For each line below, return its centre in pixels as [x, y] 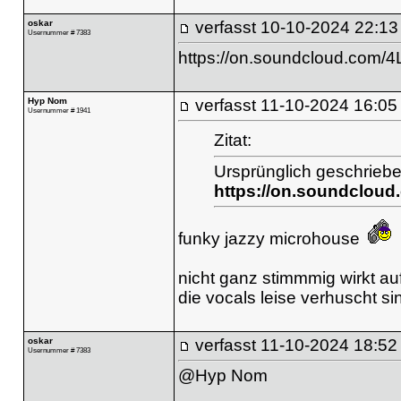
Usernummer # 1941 [59, 110]
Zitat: [232, 141]
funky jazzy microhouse [271, 238]
